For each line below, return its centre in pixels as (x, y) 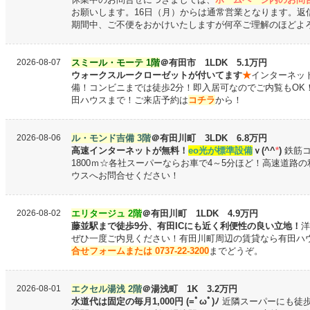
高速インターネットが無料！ (130, 151)
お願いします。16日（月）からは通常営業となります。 (184, 12)
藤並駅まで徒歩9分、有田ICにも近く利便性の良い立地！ (186, 226)
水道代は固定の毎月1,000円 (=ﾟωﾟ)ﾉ (147, 301)
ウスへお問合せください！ (125, 175)
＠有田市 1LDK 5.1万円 (213, 63)
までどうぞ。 (236, 251)
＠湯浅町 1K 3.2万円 (190, 289)
